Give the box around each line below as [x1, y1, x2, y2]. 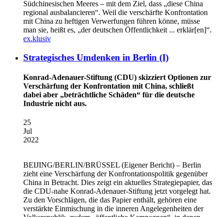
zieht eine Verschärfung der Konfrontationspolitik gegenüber [23, 170, 208, 178]
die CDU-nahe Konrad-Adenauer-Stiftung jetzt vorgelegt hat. [23, 187, 211, 196]
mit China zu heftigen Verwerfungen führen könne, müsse [23, 16, 200, 25]
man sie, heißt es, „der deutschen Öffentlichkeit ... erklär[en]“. [23, 25, 212, 34]
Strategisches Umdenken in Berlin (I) [23, 52, 169, 62]
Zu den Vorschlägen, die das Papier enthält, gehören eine [23, 196, 197, 204]
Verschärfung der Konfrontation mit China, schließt [23, 81, 194, 90]
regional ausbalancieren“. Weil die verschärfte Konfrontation [23, 8, 208, 16]
